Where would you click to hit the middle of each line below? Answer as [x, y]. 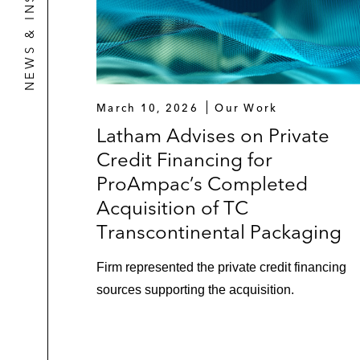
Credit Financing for [184, 159]
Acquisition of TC [172, 207]
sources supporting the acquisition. [195, 289]
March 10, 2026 [147, 107]
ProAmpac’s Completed [202, 183]
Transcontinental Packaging [219, 231]
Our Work [246, 107]
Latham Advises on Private [213, 135]
